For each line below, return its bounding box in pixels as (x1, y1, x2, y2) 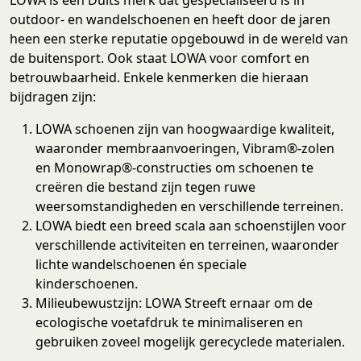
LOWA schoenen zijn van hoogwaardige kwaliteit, (35, 119, 334, 138)
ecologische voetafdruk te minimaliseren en (35, 313, 303, 331)
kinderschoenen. (35, 274, 141, 293)
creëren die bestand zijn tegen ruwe (35, 177, 255, 196)
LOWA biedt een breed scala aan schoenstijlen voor (35, 216, 346, 234)
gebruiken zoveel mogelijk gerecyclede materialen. (35, 332, 345, 351)
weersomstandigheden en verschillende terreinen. (35, 197, 343, 215)
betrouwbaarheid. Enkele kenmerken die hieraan (10, 68, 309, 86)
